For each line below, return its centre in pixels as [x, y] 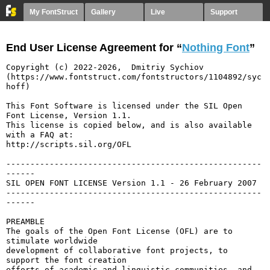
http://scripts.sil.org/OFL [69, 144]
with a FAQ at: [40, 135]
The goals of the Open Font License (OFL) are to [119, 231]
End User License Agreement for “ [94, 48]
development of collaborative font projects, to [117, 250]
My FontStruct [54, 12]
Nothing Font [216, 48]
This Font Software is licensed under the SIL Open [124, 106]
